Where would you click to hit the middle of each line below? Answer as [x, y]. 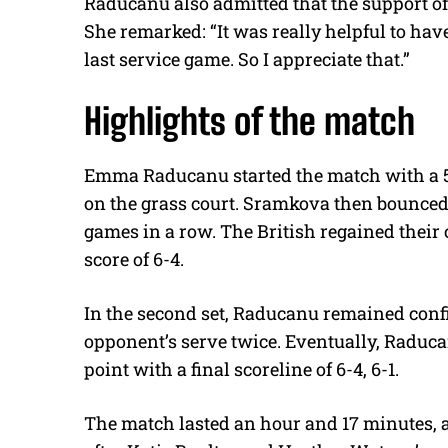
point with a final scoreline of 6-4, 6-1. [243, 368]
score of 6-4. [136, 258]
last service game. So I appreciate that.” [249, 58]
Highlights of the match [249, 121]
